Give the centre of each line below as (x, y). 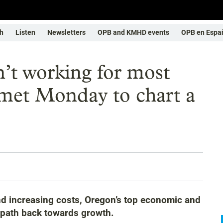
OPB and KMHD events (133, 32)
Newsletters (66, 32)
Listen (25, 32)
